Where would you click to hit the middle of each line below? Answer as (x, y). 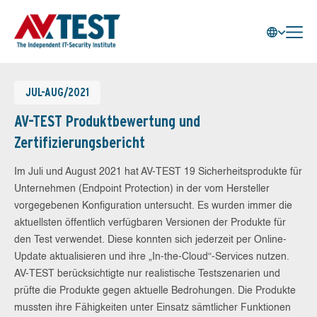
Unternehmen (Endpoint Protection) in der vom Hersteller (142, 189)
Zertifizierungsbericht (80, 142)
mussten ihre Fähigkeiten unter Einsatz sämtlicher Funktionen (152, 308)
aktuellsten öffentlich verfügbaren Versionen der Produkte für (150, 223)
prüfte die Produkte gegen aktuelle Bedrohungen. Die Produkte (155, 291)
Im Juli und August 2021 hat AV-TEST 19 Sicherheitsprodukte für (158, 172)
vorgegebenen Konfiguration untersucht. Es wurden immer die (153, 206)
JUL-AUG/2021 (57, 92)
